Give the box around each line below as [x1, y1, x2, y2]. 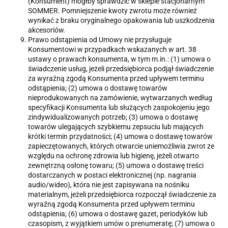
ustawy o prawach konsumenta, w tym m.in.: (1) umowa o [28, 55, 211, 64]
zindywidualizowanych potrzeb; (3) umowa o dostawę [28, 113, 198, 122]
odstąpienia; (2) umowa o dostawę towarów [28, 84, 167, 93]
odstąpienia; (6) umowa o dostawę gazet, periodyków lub [28, 210, 208, 218]
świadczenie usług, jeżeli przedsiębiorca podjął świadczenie [28, 65, 214, 73]
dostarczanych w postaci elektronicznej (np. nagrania [28, 171, 196, 180]
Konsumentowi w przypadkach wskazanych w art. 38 [28, 45, 196, 54]
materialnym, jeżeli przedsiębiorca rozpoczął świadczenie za [28, 190, 216, 199]
